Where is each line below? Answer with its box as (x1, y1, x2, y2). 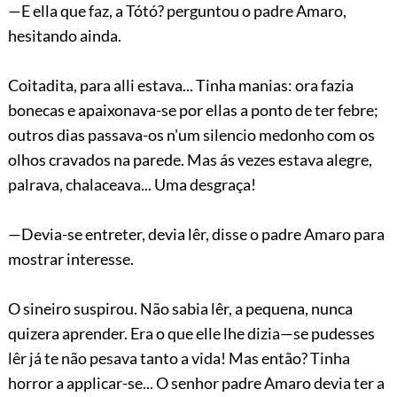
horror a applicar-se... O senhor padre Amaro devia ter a (7, 372, 385, 393)
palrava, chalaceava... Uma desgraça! (7, 174, 256, 194)
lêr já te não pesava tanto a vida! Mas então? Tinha (7, 347, 350, 368)
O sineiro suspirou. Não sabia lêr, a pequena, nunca (7, 298, 353, 318)
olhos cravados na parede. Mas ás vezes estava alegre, (7, 149, 372, 169)
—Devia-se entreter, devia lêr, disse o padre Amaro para (7, 223, 385, 244)
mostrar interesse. (7, 248, 134, 269)
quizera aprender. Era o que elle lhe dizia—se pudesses (7, 323, 375, 343)
